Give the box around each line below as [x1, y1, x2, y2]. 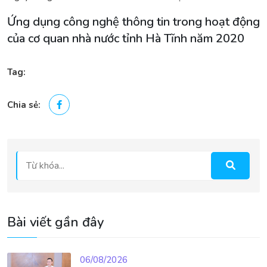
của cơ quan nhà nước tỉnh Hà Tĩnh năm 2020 [7, 30, 244, 46]
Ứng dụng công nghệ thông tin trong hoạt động [7, 14, 260, 30]
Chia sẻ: [7, 99, 41, 111]
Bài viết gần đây [7, 213, 104, 231]
